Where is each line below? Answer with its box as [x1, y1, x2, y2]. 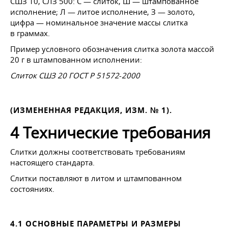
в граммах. [10, 28, 50, 38]
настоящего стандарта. [10, 157, 95, 167]
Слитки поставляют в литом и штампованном [10, 173, 182, 183]
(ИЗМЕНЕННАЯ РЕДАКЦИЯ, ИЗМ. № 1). [10, 105, 172, 116]
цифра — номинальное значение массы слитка [10, 17, 188, 27]
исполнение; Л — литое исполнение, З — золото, [10, 7, 195, 17]
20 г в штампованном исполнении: [10, 54, 142, 65]
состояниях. [10, 184, 54, 194]
